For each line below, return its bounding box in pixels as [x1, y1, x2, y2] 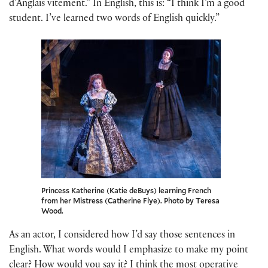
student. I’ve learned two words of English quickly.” [9, 14, 220, 25]
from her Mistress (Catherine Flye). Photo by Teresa [41, 195, 220, 205]
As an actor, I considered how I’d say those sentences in [9, 230, 235, 241]
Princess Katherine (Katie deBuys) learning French [41, 185, 211, 195]
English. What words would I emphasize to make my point [9, 245, 248, 256]
